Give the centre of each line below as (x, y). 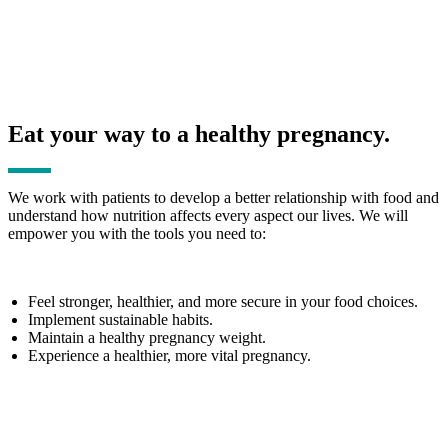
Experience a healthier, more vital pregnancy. (169, 356)
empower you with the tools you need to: (137, 234)
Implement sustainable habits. (120, 320)
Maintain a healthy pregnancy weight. (147, 338)
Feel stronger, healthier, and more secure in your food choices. (223, 302)
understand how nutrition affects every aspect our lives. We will (208, 216)
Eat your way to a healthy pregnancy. (199, 134)
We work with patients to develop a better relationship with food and (223, 198)
